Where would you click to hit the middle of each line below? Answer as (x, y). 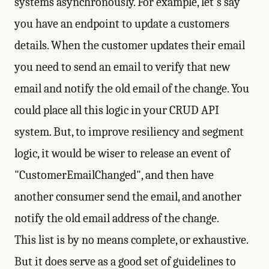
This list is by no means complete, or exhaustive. (131, 240)
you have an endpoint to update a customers (122, 24)
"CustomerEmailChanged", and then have (114, 175)
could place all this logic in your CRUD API (117, 110)
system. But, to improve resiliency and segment (129, 132)
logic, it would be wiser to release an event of (122, 153)
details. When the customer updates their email (130, 45)
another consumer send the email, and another (128, 197)
